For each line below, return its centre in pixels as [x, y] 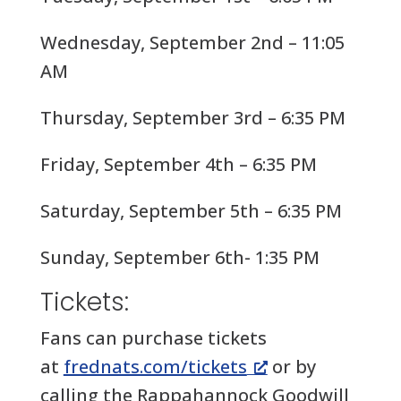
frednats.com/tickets [155, 367]
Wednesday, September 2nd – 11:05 [192, 43]
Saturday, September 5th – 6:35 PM [191, 211]
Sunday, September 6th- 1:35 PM [179, 257]
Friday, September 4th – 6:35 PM [178, 164]
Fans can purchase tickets [153, 338]
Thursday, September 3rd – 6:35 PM [192, 118]
